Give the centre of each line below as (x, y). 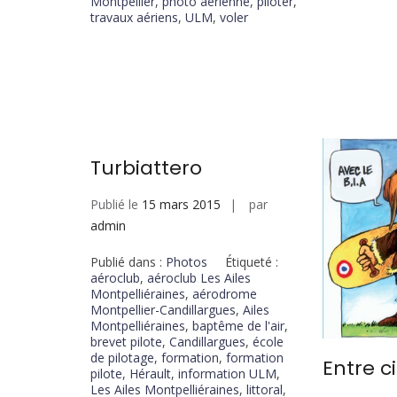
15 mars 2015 (181, 205)
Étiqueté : (252, 262)
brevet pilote (126, 342)
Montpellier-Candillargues (163, 310)
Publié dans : (128, 262)
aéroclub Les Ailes (199, 278)
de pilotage (122, 358)
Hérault (150, 374)
